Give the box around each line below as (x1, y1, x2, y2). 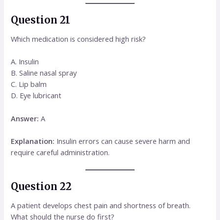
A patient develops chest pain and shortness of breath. (11, 200, 191, 211)
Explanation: (11, 136, 55, 146)
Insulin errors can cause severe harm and (55, 136, 191, 146)
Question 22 (11, 180, 72, 193)
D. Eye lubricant (11, 90, 62, 101)
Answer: (11, 113, 39, 123)
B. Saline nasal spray (11, 68, 77, 78)
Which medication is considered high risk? (11, 33, 146, 44)
